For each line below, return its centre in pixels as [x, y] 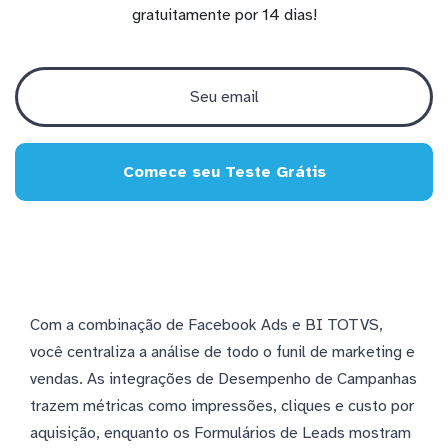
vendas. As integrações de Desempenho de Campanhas [223, 378]
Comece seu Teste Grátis [224, 171]
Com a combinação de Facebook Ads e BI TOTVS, [206, 324]
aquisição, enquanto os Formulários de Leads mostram [220, 432]
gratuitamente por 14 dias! [224, 14]
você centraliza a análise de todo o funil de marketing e [222, 351]
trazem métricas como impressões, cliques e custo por [222, 405]
